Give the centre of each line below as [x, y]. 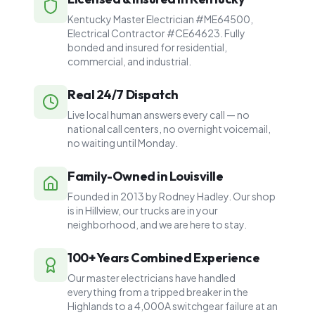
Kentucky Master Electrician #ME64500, [160, 19]
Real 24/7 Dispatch [123, 95]
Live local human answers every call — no [159, 115]
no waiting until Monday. [123, 143]
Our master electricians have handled [152, 278]
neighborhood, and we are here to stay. [157, 224]
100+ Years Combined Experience [164, 258]
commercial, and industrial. [129, 61]
